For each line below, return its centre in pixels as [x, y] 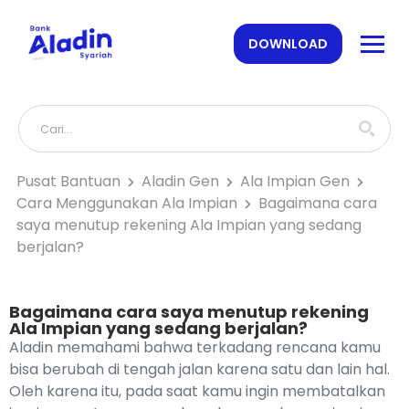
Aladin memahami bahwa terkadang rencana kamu [195, 348]
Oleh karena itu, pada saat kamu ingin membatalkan [197, 392]
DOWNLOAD [288, 43]
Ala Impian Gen [295, 182]
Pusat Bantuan [68, 182]
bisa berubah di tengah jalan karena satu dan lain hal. [199, 370]
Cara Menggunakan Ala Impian [127, 204]
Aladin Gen [180, 182]
